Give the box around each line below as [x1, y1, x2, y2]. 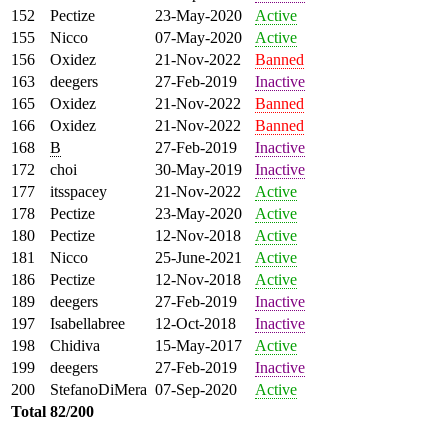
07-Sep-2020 [155, 380, 237, 398]
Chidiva [50, 336, 100, 354]
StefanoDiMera [50, 380, 147, 398]
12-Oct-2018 [155, 314, 236, 332]
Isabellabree [50, 314, 125, 332]
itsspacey [50, 182, 107, 200]
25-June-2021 [155, 248, 242, 266]
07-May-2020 [155, 28, 242, 46]
